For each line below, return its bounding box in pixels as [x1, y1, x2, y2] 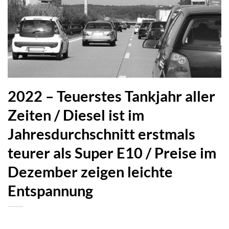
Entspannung [8, 181, 93, 199]
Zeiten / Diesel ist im [8, 106, 144, 124]
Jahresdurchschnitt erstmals [8, 125, 195, 143]
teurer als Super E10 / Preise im [8, 144, 216, 162]
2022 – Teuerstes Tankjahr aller [8, 87, 215, 105]
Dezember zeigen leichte [8, 163, 173, 180]
